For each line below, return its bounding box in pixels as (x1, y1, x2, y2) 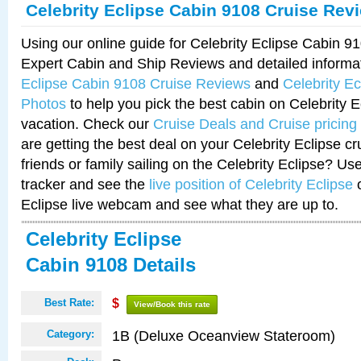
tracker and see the (21, 176, 149, 193)
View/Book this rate (134, 300, 210, 309)
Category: (47, 328, 94, 340)
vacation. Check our (21, 115, 153, 132)
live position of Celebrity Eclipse (149, 176, 353, 193)
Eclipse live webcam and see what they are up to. (21, 196, 338, 213)
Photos (21, 95, 66, 112)
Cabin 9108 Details (26, 254, 196, 276)
